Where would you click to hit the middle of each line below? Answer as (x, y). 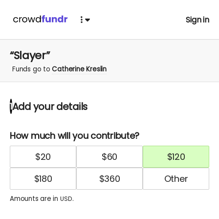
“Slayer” (30, 55)
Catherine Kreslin (79, 69)
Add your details (50, 106)
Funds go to (32, 69)
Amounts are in (35, 198)
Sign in (197, 20)
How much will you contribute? (75, 135)
